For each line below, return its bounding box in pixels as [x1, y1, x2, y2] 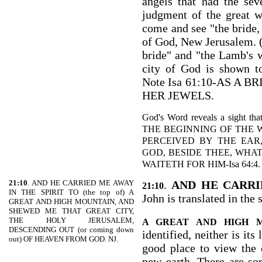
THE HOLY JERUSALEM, [9, 216, 134, 225]
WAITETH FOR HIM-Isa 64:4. [142, 158, 260, 170]
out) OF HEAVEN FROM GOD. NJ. [9, 235, 118, 243]
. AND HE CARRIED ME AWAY [27, 178, 134, 187]
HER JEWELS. [142, 89, 214, 102]
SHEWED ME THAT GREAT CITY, [9, 206, 134, 215]
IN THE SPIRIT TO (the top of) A [9, 188, 134, 196]
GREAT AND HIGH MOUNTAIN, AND [9, 197, 134, 206]
